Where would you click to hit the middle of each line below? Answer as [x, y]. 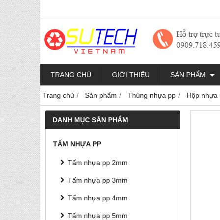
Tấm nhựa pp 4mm [98, 198]
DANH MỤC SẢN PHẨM [90, 120]
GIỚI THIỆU [131, 75]
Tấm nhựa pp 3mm [98, 180]
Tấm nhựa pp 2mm [98, 163]
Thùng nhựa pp [152, 95]
